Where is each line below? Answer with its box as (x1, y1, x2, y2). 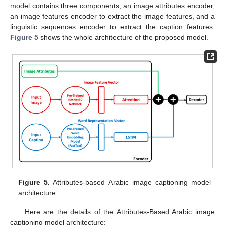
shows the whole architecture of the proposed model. (38, 33, 208, 42)
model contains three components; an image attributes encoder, (10, 2, 215, 10)
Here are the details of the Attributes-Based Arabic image (24, 207, 215, 216)
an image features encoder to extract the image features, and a (10, 12, 215, 21)
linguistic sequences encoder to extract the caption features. (10, 23, 215, 31)
